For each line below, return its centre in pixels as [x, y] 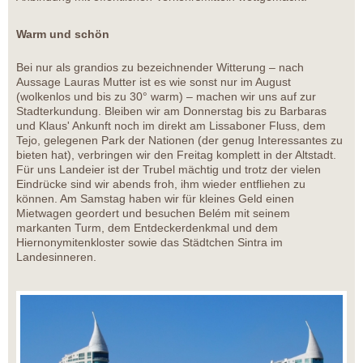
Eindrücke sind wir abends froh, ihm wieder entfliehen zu [161, 184]
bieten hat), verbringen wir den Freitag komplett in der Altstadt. [176, 155]
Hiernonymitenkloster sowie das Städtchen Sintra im [149, 243]
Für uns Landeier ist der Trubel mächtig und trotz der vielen [169, 170]
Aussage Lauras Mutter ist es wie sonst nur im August [154, 82]
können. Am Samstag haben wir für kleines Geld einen [155, 199]
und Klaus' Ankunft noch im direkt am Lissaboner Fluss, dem [171, 126]
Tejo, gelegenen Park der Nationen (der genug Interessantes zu [179, 141]
